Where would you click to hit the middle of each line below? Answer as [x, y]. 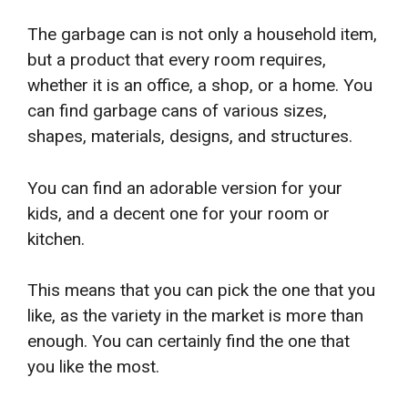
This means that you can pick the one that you [201, 291]
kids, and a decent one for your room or [178, 213]
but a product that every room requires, [177, 60]
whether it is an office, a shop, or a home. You [200, 86]
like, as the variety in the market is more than [195, 316]
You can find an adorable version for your [185, 188]
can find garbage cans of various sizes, [177, 111]
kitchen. [56, 239]
